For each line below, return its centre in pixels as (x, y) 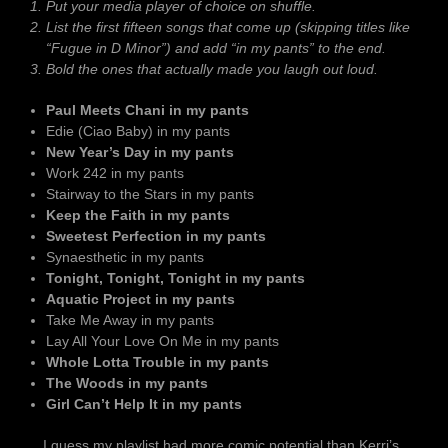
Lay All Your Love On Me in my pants (162, 340)
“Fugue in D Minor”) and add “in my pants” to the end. (216, 47)
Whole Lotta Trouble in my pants (157, 361)
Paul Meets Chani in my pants (147, 109)
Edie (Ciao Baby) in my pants (138, 130)
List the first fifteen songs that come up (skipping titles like (228, 26)
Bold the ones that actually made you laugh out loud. (212, 68)
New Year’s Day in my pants (140, 151)
